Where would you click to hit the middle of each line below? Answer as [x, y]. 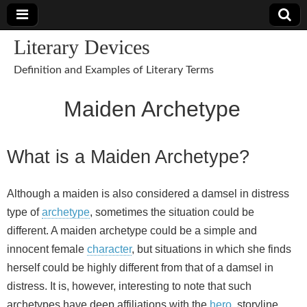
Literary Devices [82, 47]
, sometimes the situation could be [172, 212]
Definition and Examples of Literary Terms [114, 70]
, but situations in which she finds [211, 249]
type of [24, 212]
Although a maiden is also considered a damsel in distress [148, 194]
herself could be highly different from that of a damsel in [140, 268]
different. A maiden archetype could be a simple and [132, 231]
